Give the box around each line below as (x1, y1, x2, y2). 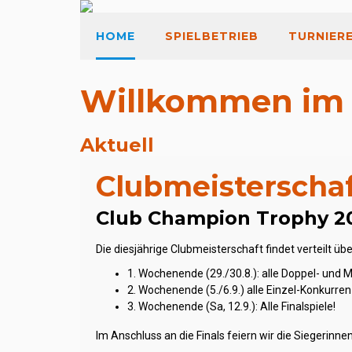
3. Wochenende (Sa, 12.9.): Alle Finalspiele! (127, 300, 335, 313)
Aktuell (80, 134, 154, 156)
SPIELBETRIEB (165, 29, 258, 43)
